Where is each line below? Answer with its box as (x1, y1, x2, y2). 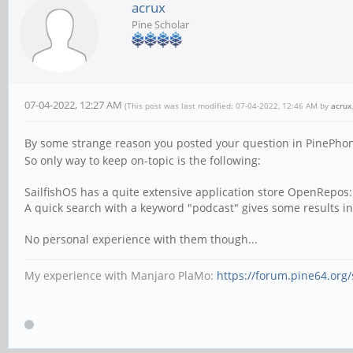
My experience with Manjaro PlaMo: (24, 267, 217, 283)
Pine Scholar (132, 17, 189, 32)
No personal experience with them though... (24, 231, 258, 247)
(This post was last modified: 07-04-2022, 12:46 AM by (124, 100, 331, 112)
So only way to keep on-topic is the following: (24, 152, 261, 168)
